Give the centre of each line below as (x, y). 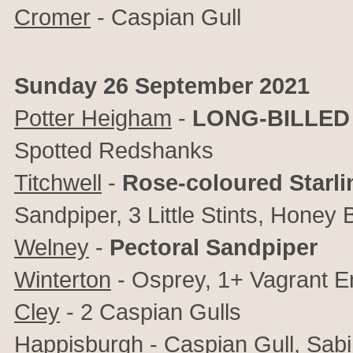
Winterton (63, 279)
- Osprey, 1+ (180, 279)
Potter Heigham (93, 118)
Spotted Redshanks (114, 150)
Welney (52, 247)
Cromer (52, 17)
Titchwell (58, 182)
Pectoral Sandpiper (214, 247)
